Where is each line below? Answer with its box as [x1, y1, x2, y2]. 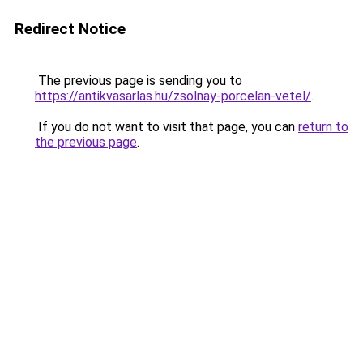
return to [298, 119, 348, 135]
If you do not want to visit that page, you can [35, 119, 298, 135]
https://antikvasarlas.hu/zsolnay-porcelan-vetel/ [35, 88, 311, 104]
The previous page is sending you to [35, 73, 242, 88]
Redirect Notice [15, 19, 126, 38]
